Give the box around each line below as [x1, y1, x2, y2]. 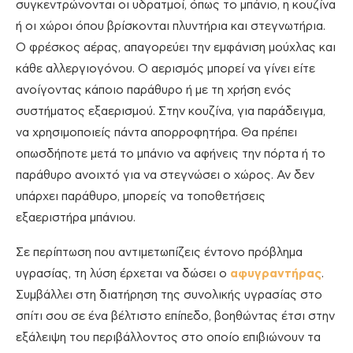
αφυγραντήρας [230, 267, 321, 280]
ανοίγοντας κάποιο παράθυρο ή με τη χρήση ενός [16, 84, 292, 96]
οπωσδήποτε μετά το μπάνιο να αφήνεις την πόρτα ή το [16, 147, 325, 160]
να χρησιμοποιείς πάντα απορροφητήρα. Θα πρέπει [16, 126, 297, 139]
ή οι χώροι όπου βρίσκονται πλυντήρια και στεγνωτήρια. [16, 20, 325, 32]
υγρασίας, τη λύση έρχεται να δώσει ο [16, 267, 230, 280]
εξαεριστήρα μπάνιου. [16, 211, 136, 224]
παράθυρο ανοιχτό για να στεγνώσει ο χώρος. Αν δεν [16, 169, 314, 181]
